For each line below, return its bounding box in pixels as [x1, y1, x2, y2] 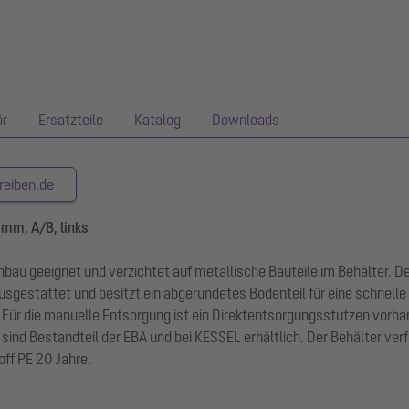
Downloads [212, 111, 279, 129]
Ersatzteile [38, 111, 103, 129]
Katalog [134, 111, 181, 129]
